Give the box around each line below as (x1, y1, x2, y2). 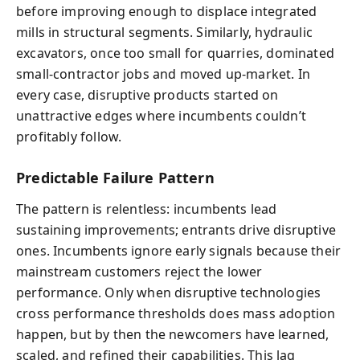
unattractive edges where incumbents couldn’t (16, 107, 306, 125)
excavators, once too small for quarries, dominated (16, 44, 334, 62)
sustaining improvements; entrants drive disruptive (16, 220, 336, 239)
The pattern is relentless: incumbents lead (16, 199, 277, 218)
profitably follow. (16, 128, 122, 145)
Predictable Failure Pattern (16, 168, 215, 187)
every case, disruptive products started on (16, 86, 279, 104)
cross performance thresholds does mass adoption (16, 304, 336, 322)
